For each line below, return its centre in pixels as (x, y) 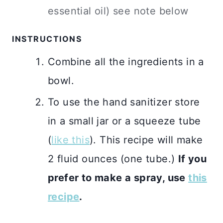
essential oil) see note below (118, 11)
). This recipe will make (146, 140)
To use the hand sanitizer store (124, 102)
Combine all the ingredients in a (126, 62)
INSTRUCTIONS (47, 39)
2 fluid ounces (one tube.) (113, 159)
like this (71, 140)
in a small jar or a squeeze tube (124, 121)
